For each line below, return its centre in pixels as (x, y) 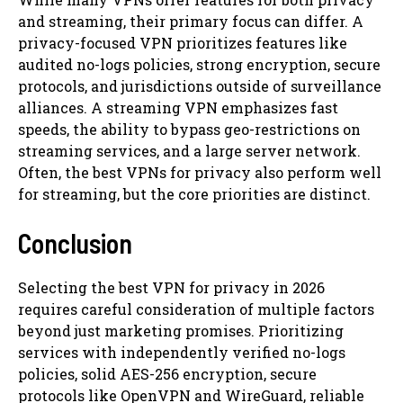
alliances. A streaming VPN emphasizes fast (178, 107)
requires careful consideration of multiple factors (196, 309)
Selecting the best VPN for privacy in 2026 (171, 287)
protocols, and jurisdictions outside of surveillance (200, 85)
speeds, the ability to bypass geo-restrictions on (189, 129)
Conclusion (75, 242)
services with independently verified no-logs (182, 352)
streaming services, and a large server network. (189, 150)
